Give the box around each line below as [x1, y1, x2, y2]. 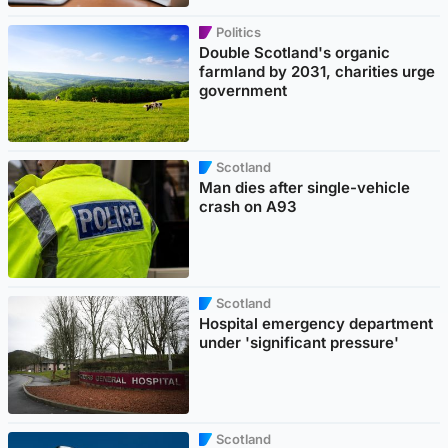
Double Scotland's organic [199, 42, 391, 62]
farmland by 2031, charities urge [199, 61, 436, 81]
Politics [216, 23, 262, 40]
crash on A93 [199, 197, 298, 217]
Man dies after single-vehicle [199, 178, 411, 198]
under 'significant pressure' [199, 333, 400, 353]
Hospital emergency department [199, 314, 434, 334]
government [199, 80, 288, 100]
